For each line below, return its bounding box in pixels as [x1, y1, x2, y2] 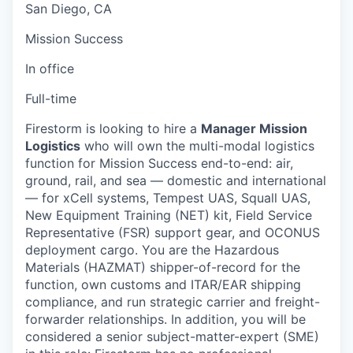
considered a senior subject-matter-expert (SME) [25, 328, 319, 344]
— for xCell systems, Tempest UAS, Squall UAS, [25, 189, 310, 206]
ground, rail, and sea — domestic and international [25, 172, 326, 188]
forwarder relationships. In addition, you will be [25, 310, 306, 327]
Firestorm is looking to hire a [25, 120, 201, 136]
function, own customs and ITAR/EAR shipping [25, 276, 301, 292]
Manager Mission [201, 120, 307, 136]
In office [25, 60, 74, 76]
